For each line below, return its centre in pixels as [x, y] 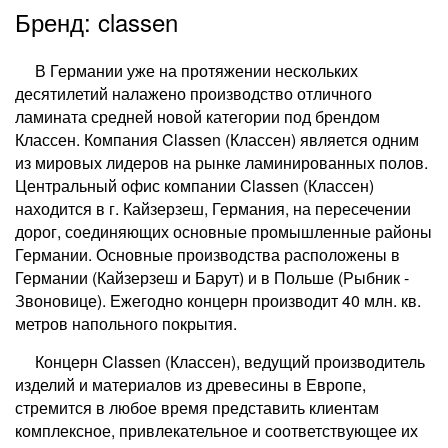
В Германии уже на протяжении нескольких [196, 70]
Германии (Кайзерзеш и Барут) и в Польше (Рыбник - [212, 277]
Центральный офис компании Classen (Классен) [194, 185]
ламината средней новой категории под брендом [197, 116]
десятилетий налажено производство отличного [193, 93]
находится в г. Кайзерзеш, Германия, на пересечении [213, 208]
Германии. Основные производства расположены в [207, 254]
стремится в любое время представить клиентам [197, 407]
